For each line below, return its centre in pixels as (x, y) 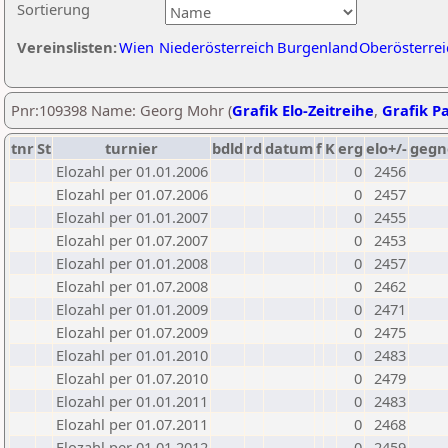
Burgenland (317, 47)
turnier (131, 148)
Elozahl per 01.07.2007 (132, 240)
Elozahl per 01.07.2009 (132, 332)
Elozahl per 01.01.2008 (132, 263)
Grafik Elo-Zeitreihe (303, 110)
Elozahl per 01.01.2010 (132, 355)
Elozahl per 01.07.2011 (132, 424)
